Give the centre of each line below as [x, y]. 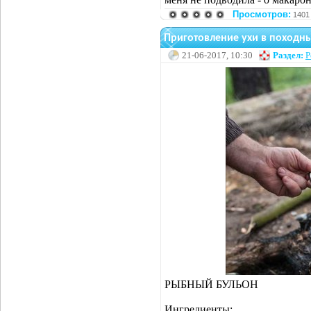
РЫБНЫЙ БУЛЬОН [211, 284]
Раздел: [288, 55]
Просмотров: [262, 14]
